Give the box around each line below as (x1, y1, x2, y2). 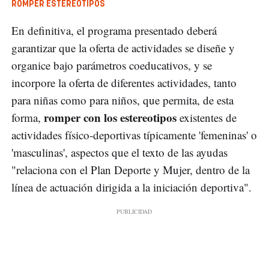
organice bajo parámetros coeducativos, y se (11, 58, 212, 73)
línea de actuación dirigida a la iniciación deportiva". (11, 180, 252, 195)
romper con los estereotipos (44, 109, 180, 126)
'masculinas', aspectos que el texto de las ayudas (11, 145, 228, 160)
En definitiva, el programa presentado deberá (11, 23, 217, 38)
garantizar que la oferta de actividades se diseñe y (11, 40, 235, 56)
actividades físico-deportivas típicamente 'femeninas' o (11, 127, 257, 143)
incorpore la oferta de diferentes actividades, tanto (11, 75, 237, 91)
